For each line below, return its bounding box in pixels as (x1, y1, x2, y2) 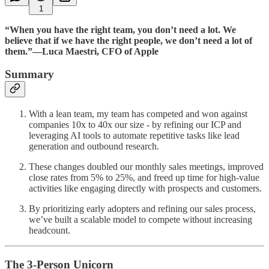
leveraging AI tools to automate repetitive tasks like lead (29, 130, 240, 141)
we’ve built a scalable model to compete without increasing (29, 214, 252, 225)
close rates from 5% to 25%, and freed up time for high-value (29, 172, 259, 183)
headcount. (29, 225, 70, 235)
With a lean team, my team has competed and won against (29, 108, 247, 119)
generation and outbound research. (29, 141, 159, 151)
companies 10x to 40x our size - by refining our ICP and (29, 119, 241, 130)
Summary (5, 68, 54, 81)
